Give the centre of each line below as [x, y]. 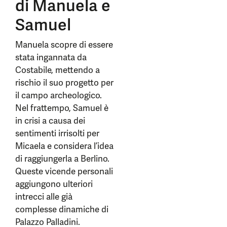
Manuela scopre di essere [64, 45]
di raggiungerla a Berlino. [62, 159]
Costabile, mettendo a [58, 70]
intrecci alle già [44, 197]
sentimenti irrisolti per [57, 133]
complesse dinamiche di [62, 209]
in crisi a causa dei [50, 121]
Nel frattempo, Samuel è [62, 108]
